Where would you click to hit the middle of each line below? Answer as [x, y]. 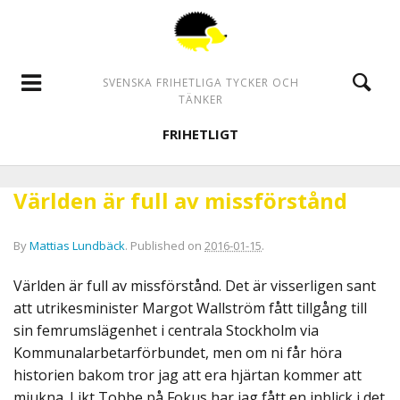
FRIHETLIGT [200, 134]
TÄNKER [200, 99]
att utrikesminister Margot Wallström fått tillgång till [190, 308]
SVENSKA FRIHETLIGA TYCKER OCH [200, 82]
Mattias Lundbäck [77, 246]
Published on [167, 246]
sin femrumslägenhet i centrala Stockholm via [166, 330]
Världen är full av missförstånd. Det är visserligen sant [195, 286]
